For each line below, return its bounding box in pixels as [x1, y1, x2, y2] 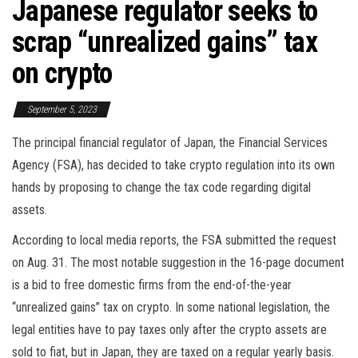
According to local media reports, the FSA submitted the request [12, 233, 336, 249]
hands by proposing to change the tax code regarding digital [12, 180, 311, 196]
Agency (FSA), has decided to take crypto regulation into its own [12, 157, 335, 173]
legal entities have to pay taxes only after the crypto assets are [12, 322, 327, 338]
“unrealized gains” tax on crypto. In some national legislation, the [12, 300, 330, 316]
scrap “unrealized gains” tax [12, 26, 317, 60]
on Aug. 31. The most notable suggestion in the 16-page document [12, 255, 344, 271]
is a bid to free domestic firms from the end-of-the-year [12, 277, 292, 293]
